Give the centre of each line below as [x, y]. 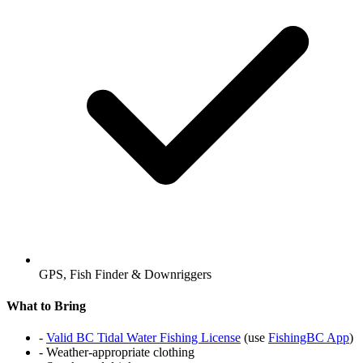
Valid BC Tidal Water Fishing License [143, 338]
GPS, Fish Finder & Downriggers [125, 274]
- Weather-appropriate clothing [117, 352]
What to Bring [46, 306]
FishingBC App [309, 338]
